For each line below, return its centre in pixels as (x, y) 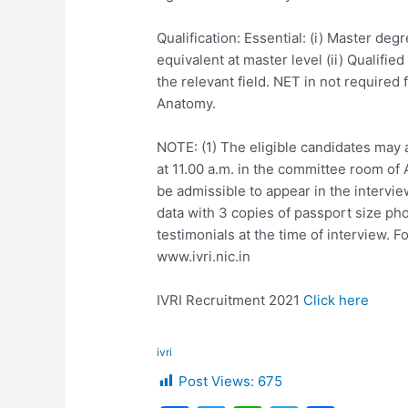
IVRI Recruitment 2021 (230, 301)
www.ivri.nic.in (204, 257)
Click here (337, 301)
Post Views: (217, 382)
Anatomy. (187, 104)
